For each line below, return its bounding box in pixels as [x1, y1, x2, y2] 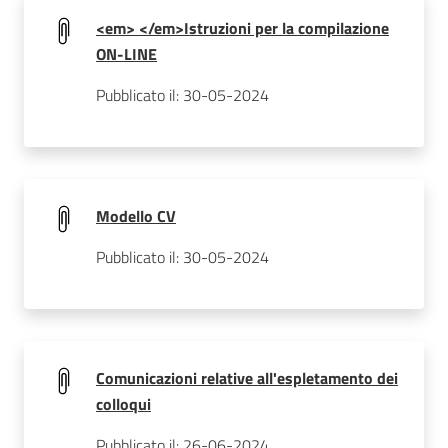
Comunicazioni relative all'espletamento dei [96, 366, 398, 390]
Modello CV [96, 204, 176, 228]
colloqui [96, 392, 151, 416]
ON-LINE [96, 42, 157, 66]
